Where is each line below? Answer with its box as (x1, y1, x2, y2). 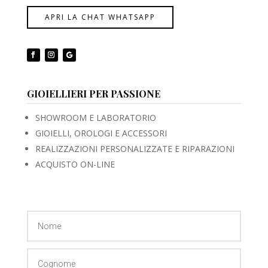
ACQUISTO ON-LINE (35, 159, 115, 170)
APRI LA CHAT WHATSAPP (44, 12, 156, 23)
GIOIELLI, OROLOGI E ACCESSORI (35, 127, 167, 139)
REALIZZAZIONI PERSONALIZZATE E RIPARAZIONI (35, 143, 234, 155)
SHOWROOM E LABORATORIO (35, 112, 156, 124)
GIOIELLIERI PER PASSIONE (26, 87, 160, 100)
